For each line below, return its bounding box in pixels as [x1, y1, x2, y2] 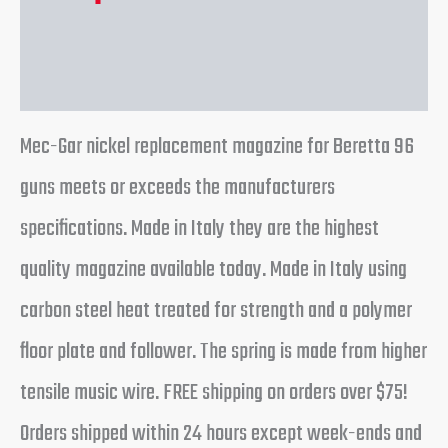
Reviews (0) [20, 49, 159, 93]
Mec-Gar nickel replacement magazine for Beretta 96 [20, 129, 414, 166]
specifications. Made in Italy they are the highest [20, 211, 379, 248]
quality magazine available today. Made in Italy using [20, 252, 407, 289]
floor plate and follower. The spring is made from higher [20, 334, 427, 371]
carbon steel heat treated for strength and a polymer [20, 293, 412, 330]
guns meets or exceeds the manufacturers [20, 170, 335, 207]
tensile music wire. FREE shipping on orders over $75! [20, 375, 408, 412]
